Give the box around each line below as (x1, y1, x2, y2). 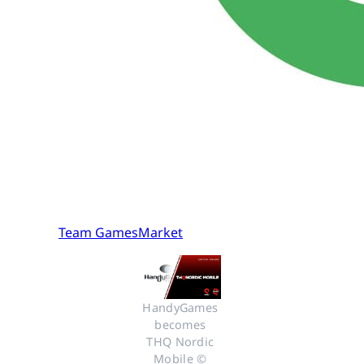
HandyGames (142, 300, 219, 316)
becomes (154, 317, 206, 333)
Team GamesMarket (58, 223, 183, 242)
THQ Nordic (146, 334, 214, 350)
